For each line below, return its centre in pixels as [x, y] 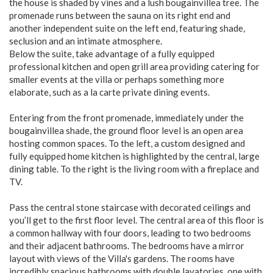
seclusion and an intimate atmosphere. [86, 41]
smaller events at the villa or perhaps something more [117, 79]
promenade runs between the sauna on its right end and [120, 15]
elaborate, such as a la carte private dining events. [109, 92]
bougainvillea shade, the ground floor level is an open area [126, 130]
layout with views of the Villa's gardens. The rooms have [122, 258]
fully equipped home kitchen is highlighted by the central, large [134, 156]
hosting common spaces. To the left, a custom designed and [127, 143]
